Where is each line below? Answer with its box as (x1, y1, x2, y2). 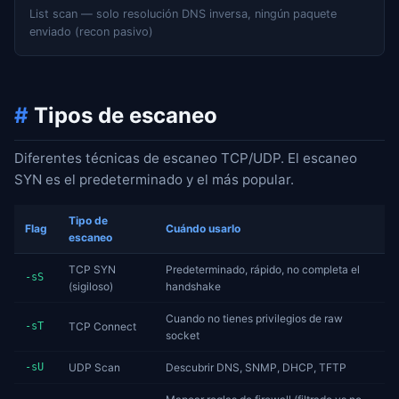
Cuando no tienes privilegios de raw (166, 311, 343, 325)
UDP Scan (69, 360, 120, 374)
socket (166, 328, 199, 342)
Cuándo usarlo (166, 221, 240, 235)
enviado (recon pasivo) (29, 24, 153, 38)
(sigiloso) (69, 279, 113, 293)
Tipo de (69, 213, 108, 227)
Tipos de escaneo (28, 102, 217, 128)
